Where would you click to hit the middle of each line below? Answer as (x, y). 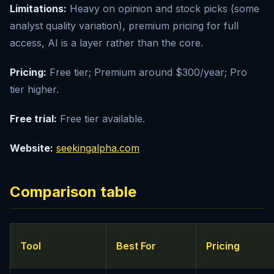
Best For (136, 246)
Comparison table (73, 192)
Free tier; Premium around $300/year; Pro (147, 72)
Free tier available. (101, 119)
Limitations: (38, 9)
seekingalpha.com (98, 148)
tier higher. (34, 90)
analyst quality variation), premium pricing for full (124, 26)
